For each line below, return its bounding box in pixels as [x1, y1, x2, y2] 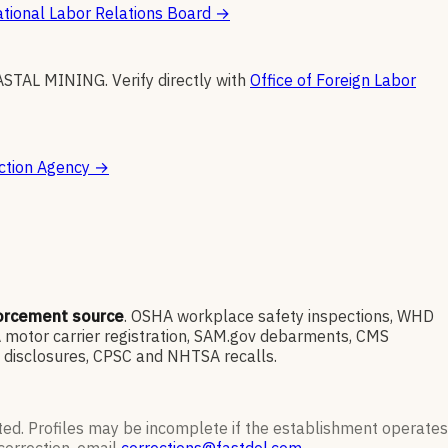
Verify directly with [112, 70, 246, 91]
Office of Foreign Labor [250, 70, 416, 91]
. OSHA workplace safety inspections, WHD [124, 306, 434, 327]
